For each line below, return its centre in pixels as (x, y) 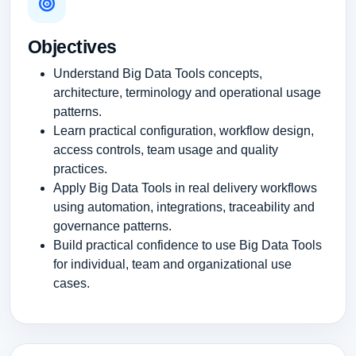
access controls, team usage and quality (165, 150)
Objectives (72, 47)
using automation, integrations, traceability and (184, 207)
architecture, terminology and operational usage (187, 93)
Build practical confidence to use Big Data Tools (187, 246)
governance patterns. (112, 226)
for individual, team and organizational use (172, 265)
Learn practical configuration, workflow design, (183, 131)
